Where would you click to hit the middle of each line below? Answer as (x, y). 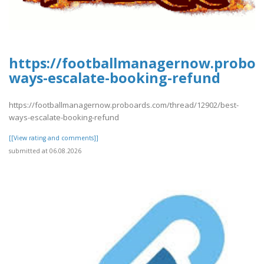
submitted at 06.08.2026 (45, 151)
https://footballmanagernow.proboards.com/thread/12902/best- (124, 105)
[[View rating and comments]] (54, 138)
